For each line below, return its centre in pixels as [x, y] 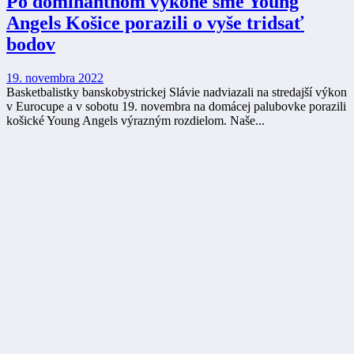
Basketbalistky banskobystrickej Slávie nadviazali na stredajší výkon [177, 92]
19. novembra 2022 [55, 77]
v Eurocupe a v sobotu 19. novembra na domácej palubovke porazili [176, 106]
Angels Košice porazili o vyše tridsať [155, 23]
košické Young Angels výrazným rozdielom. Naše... [136, 120]
